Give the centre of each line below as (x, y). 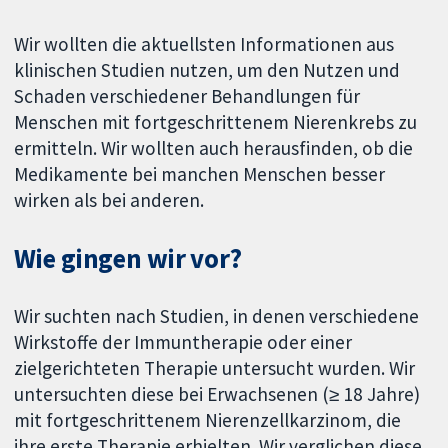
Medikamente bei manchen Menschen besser (200, 173)
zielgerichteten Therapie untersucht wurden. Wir (215, 367)
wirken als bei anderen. (109, 199)
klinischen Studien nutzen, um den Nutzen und (207, 69)
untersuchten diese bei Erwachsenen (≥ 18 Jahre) (217, 393)
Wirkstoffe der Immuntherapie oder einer (183, 341)
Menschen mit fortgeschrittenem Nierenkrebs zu (216, 121)
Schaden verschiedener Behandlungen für (187, 95)
